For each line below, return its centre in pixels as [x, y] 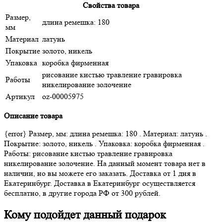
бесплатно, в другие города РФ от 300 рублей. [82, 193]
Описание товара [33, 115]
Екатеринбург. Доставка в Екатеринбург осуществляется [100, 183]
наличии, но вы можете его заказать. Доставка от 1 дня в [100, 173]
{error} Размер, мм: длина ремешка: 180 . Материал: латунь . [106, 133]
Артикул [20, 96]
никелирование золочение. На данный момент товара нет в [105, 163]
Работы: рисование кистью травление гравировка [88, 153]
